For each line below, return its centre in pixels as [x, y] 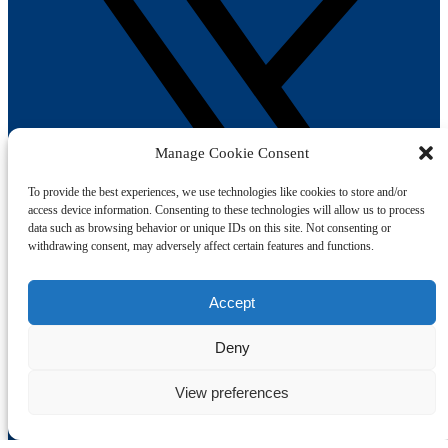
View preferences [232, 392]
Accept [232, 302]
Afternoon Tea [94, 385]
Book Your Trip [73, 346]
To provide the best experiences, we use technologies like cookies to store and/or [217, 192]
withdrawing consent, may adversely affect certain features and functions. [201, 246]
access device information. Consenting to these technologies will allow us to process [226, 210]
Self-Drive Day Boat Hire [129, 421]
